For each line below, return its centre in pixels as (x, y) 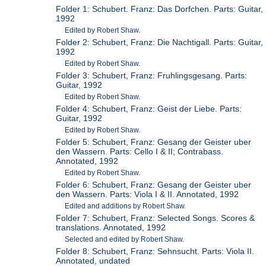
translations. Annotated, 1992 (111, 227)
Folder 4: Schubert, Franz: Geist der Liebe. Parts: (149, 108)
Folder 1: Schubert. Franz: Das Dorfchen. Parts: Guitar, (160, 9)
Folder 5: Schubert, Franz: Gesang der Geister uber (154, 142)
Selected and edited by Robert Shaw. (125, 239)
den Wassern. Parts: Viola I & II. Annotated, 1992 (148, 194)
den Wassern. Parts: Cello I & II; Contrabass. (140, 151)
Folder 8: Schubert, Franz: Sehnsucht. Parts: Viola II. (155, 251)
